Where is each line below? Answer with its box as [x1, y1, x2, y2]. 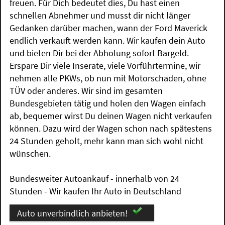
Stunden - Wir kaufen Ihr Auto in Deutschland [10, 185, 182, 197]
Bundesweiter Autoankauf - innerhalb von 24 [10, 172, 180, 184]
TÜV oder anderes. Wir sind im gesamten [10, 84, 163, 96]
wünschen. [10, 147, 51, 159]
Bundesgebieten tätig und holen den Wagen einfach [10, 97, 206, 109]
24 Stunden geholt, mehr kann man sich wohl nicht [10, 135, 204, 147]
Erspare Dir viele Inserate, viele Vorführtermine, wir [10, 59, 201, 71]
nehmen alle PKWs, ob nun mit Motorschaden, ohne [10, 72, 207, 84]
